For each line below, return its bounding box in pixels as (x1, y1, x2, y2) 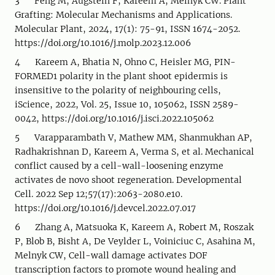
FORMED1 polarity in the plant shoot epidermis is (15, 71, 228, 82)
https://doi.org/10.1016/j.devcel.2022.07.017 (15, 203, 196, 214)
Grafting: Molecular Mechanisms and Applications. (15, 9, 232, 20)
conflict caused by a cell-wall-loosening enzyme (15, 160, 223, 171)
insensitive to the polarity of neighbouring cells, (15, 85, 221, 96)
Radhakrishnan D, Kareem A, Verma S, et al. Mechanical (15, 146, 254, 157)
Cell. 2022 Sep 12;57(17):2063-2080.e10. (15, 188, 182, 199)
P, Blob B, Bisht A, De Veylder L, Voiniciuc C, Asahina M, (15, 236, 255, 247)
